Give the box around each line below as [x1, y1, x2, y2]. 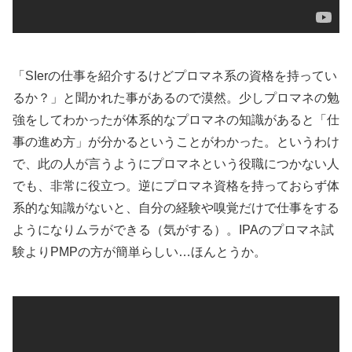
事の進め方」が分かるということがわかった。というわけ [13, 135, 339, 149]
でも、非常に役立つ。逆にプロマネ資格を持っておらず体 [13, 179, 339, 193]
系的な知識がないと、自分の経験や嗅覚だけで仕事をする [13, 201, 339, 215]
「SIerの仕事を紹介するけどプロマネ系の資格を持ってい [13, 69, 337, 83]
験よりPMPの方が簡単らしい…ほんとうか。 [13, 245, 266, 259]
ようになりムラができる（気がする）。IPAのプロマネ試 [13, 223, 334, 237]
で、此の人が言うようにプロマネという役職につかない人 [13, 157, 339, 171]
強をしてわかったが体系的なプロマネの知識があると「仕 [13, 113, 339, 127]
